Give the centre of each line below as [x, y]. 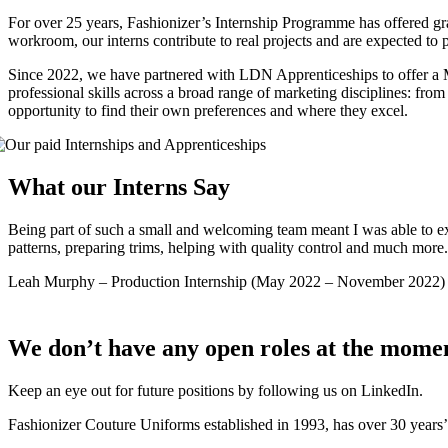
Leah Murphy [51, 281]
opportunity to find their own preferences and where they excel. [208, 110]
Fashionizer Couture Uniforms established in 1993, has [183, 424]
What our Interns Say [119, 186]
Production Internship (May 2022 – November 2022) [278, 281]
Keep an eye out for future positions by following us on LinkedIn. [215, 390]
